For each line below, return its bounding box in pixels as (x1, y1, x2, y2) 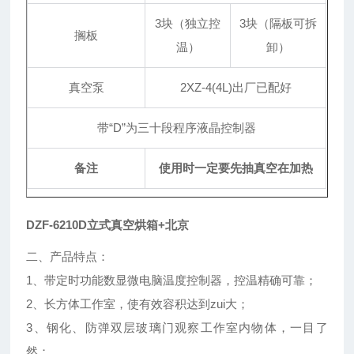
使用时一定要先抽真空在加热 (158, 161, 313, 175)
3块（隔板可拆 (239, 17, 318, 31)
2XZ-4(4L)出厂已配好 (179, 81, 292, 95)
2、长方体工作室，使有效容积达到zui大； (26, 297, 250, 311)
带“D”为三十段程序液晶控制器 (97, 121, 257, 135)
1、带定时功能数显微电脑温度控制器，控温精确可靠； (26, 273, 318, 288)
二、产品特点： (26, 250, 110, 264)
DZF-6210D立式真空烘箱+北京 (26, 218, 190, 232)
